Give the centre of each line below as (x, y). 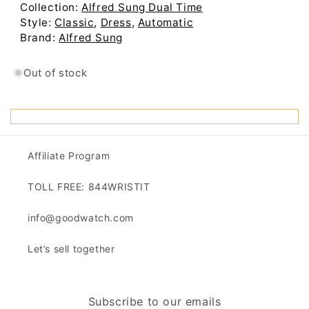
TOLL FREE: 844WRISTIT (89, 187)
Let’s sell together (71, 249)
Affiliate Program (69, 156)
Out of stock (56, 73)
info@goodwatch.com (81, 218)
